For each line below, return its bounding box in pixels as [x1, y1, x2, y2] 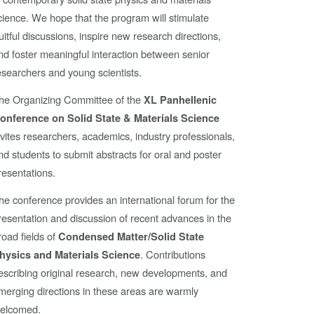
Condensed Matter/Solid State [58, 229, 205, 245]
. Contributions [140, 247, 206, 262]
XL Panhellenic [144, 93, 217, 108]
